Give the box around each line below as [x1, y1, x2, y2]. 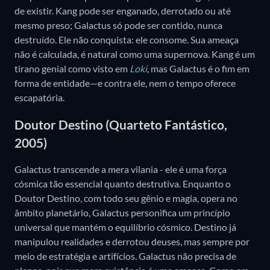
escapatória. [14, 92, 64, 104]
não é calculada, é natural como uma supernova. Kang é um [14, 48, 255, 60]
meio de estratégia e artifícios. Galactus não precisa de [14, 250, 236, 262]
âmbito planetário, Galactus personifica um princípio [14, 207, 230, 219]
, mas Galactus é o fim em [147, 63, 250, 75]
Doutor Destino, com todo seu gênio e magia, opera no [14, 192, 237, 204]
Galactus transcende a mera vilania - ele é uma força [14, 163, 227, 175]
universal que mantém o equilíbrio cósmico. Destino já [14, 221, 236, 233]
